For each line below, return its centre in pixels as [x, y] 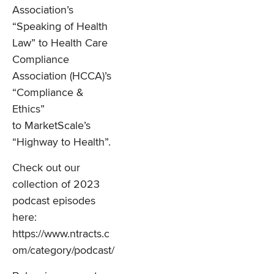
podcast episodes [54, 201]
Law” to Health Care [60, 43]
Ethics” [28, 109]
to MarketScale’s [51, 126]
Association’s [43, 10]
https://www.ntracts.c [61, 234]
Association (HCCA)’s [62, 76]
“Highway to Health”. [61, 142]
